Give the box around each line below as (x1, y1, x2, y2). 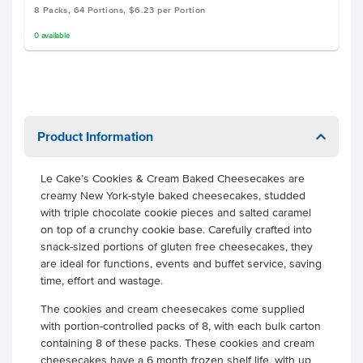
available (41, 31, 70, 40)
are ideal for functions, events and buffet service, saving (41, 258, 322, 270)
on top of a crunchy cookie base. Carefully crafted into (41, 224, 312, 236)
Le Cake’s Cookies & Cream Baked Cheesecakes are (41, 173, 305, 185)
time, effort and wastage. (41, 275, 163, 287)
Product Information (37, 129, 153, 143)
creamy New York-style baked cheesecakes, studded (41, 190, 305, 202)
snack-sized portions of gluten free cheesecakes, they (41, 241, 313, 253)
